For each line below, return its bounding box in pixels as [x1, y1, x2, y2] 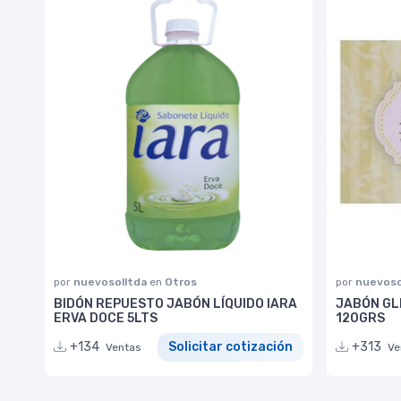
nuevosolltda [73, 275, 149, 288]
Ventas [106, 341, 141, 354]
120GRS [336, 310, 385, 326]
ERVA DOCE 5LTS [54, 310, 158, 326]
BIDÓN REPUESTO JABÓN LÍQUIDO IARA [54, 295, 297, 311]
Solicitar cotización [168, 339, 293, 355]
